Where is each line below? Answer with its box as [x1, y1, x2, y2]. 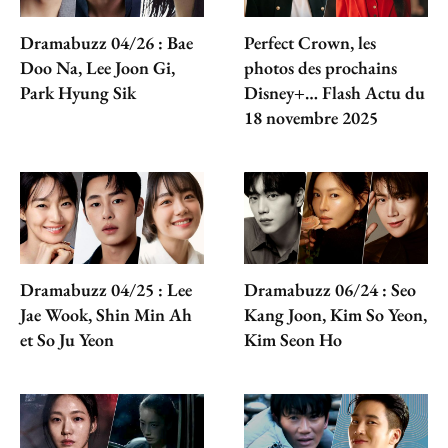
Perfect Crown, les [244, 30, 376, 54]
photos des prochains [244, 55, 397, 79]
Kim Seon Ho [244, 327, 342, 351]
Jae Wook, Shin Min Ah [20, 302, 192, 326]
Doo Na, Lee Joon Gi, [20, 55, 175, 79]
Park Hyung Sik [20, 80, 136, 104]
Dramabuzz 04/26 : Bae [20, 30, 193, 54]
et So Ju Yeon [20, 327, 114, 351]
